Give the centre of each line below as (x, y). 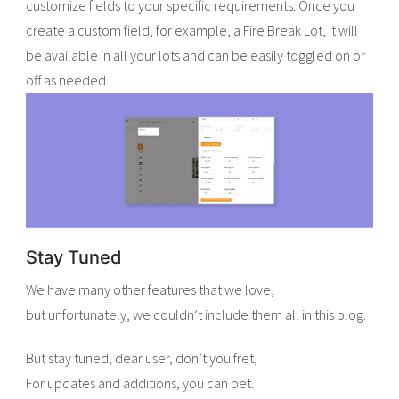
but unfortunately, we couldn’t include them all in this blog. (196, 314)
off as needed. (68, 80)
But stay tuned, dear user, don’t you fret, (142, 358)
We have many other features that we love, (151, 289)
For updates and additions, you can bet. (140, 383)
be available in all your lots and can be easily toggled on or (196, 55)
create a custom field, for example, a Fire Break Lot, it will (192, 30)
